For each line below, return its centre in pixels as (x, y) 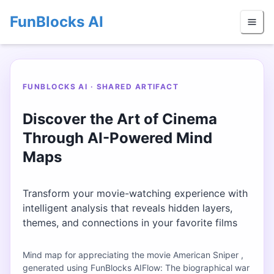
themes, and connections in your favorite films (130, 223)
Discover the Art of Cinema (120, 119)
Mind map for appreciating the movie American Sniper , (133, 255)
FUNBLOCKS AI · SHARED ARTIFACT (101, 87)
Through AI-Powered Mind (117, 138)
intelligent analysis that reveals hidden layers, (128, 208)
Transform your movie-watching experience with (135, 194)
